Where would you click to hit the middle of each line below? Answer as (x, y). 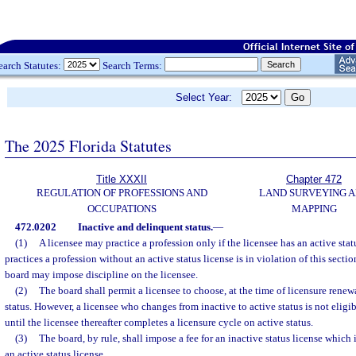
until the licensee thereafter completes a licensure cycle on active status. (159, 322)
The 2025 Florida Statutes (88, 145)
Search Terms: (132, 65)
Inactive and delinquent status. (145, 227)
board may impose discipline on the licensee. (101, 275)
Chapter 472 (314, 179)
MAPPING (314, 209)
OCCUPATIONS (122, 209)
